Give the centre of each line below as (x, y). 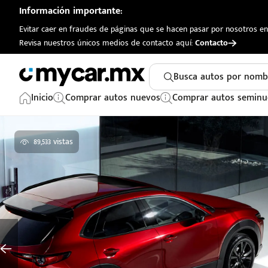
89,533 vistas (53, 141)
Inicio (42, 98)
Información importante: (71, 11)
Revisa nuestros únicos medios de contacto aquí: (107, 43)
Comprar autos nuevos (113, 98)
